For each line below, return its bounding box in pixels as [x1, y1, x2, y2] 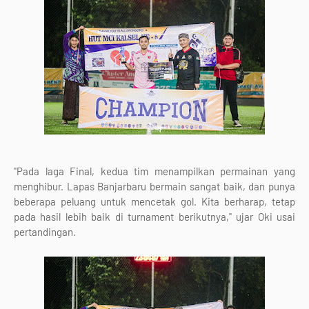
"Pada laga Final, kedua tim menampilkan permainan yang [14, 165, 295, 177]
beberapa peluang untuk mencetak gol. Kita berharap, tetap [14, 195, 295, 208]
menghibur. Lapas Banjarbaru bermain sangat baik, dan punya [14, 180, 295, 192]
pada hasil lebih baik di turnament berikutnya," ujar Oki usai [14, 210, 295, 223]
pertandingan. [14, 226, 76, 238]
